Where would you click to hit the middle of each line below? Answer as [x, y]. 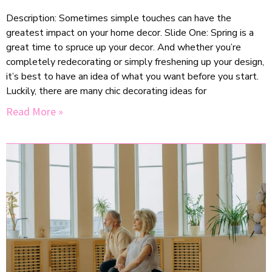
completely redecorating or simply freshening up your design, [135, 62]
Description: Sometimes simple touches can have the [119, 18]
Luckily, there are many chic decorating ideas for [106, 91]
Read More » [35, 111]
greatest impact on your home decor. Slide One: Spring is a [130, 32]
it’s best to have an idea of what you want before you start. [132, 76]
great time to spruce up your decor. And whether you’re [124, 47]
